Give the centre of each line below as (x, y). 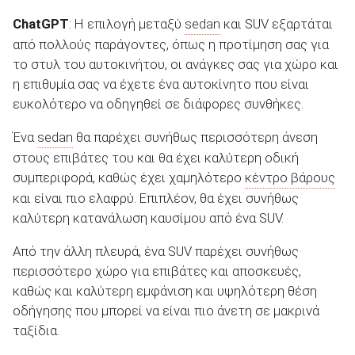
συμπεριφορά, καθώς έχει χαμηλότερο (129, 177)
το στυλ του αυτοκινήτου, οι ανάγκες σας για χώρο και (176, 65)
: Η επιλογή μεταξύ (127, 24)
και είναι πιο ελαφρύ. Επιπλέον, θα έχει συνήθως (156, 198)
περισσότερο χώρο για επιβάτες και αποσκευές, (157, 271)
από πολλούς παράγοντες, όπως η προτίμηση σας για (171, 45)
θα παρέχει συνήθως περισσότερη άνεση (195, 137)
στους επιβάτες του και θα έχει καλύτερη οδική (156, 157)
